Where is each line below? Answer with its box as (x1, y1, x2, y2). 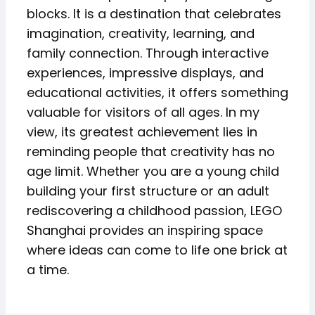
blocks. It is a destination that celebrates (27, 5, 281, 22)
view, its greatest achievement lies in (27, 123, 257, 141)
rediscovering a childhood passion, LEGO (27, 202, 282, 219)
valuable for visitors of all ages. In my (27, 103, 259, 121)
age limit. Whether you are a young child (27, 162, 279, 180)
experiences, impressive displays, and (27, 64, 264, 82)
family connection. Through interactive (27, 44, 269, 62)
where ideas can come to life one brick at (27, 241, 288, 259)
